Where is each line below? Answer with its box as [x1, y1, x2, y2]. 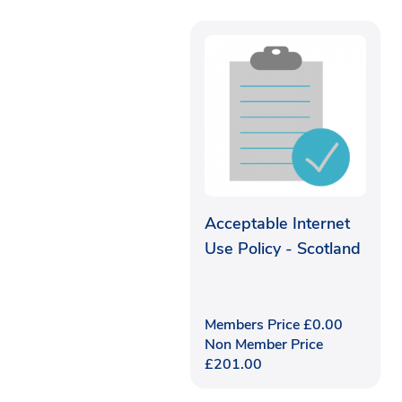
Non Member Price [205, 334, 323, 354]
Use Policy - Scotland [205, 237, 361, 259]
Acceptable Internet [205, 212, 350, 234]
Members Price [205, 314, 303, 335]
